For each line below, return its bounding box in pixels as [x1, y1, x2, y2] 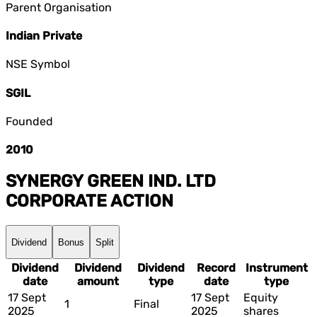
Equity [243, 290, 278, 304]
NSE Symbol [6, 57, 70, 71]
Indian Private [6, 28, 82, 42]
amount [76, 274, 119, 288]
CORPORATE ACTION [6, 191, 173, 212]
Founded [6, 114, 53, 128]
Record [196, 260, 236, 275]
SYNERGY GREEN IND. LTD [6, 171, 216, 192]
